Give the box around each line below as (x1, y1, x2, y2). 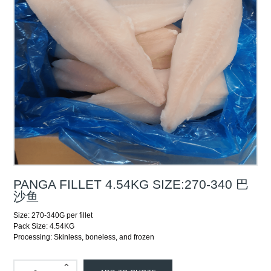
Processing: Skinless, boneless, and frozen (13, 233, 155, 242)
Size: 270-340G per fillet (13, 211, 93, 220)
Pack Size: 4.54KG (13, 222, 75, 231)
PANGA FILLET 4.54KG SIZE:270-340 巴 (13, 177, 249, 191)
